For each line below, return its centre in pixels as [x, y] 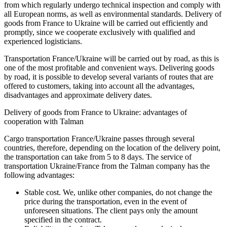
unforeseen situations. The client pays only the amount [111, 211]
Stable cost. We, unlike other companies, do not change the [118, 193]
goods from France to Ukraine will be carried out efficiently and [106, 23]
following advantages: [39, 175]
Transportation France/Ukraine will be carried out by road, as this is [111, 59]
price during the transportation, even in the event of [106, 202]
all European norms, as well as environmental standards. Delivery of [113, 14]
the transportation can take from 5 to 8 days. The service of [98, 157]
